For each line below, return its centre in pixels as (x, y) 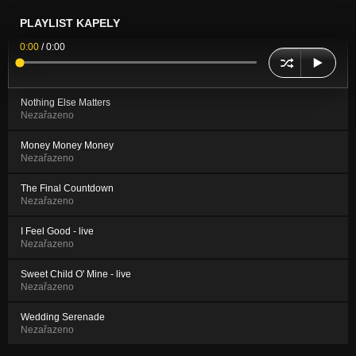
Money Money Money (67, 145)
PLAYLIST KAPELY (70, 23)
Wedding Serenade (63, 317)
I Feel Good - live (57, 231)
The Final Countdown (67, 188)
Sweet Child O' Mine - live (76, 274)
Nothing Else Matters (66, 102)
